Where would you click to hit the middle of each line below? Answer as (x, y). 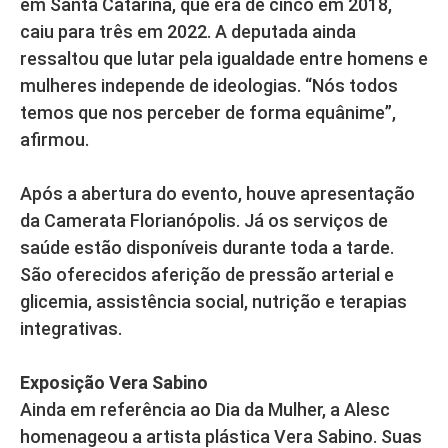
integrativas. (73, 329)
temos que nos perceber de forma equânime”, (208, 113)
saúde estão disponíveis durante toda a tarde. (207, 248)
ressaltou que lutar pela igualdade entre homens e (224, 59)
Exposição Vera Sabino (114, 383)
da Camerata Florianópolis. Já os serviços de (204, 221)
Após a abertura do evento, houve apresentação (217, 194)
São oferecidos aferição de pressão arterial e (207, 275)
